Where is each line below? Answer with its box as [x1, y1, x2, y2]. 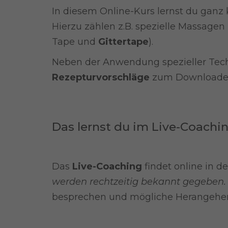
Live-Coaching [72, 161, 142, 172]
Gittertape [98, 36, 149, 47]
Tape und [52, 36, 98, 47]
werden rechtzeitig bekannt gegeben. [52, 176, 226, 187]
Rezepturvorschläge [52, 72, 150, 83]
